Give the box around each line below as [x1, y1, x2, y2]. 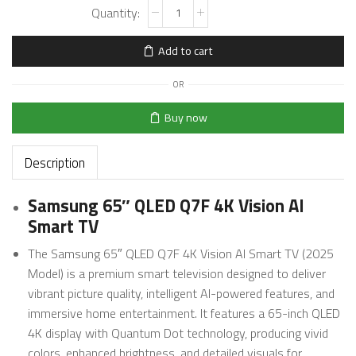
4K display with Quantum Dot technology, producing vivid [28, 323, 328, 342]
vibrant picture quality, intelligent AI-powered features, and [28, 283, 335, 303]
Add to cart [158, 42, 213, 60]
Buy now [164, 109, 207, 127]
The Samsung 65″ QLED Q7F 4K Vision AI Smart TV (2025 [28, 243, 334, 263]
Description [25, 152, 85, 172]
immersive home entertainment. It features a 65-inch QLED [28, 303, 340, 323]
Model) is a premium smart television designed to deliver [28, 263, 326, 283]
